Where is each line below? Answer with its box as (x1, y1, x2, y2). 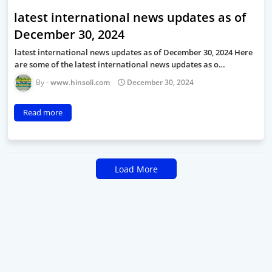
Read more (23, 106, 63, 118)
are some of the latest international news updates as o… (15, 58, 225, 70)
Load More (114, 163, 158, 175)
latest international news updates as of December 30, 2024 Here (15, 46, 253, 58)
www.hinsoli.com (50, 76, 110, 87)
